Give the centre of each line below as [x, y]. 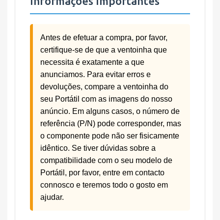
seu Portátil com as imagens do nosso [106, 99]
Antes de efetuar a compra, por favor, [104, 38]
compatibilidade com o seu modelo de [106, 160]
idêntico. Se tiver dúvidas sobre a [98, 148]
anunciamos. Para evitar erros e [96, 74]
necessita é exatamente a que [92, 62]
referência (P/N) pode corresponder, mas [111, 124]
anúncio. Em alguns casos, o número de [110, 111]
